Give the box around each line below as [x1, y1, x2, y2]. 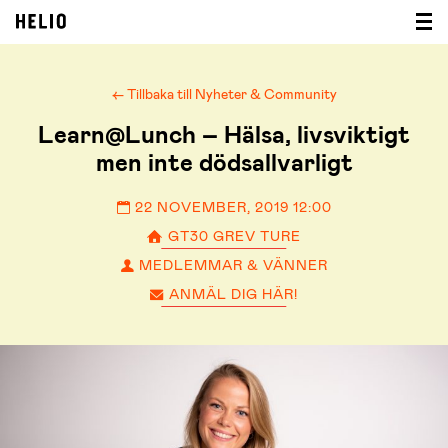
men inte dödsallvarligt [95, 147, 353, 179]
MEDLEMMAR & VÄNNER [135, 256, 328, 274]
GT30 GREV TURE [164, 227, 301, 245]
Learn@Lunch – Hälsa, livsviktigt [38, 119, 410, 151]
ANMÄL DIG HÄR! [165, 285, 298, 303]
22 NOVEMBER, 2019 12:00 [130, 198, 332, 216]
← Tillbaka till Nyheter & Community [111, 85, 337, 103]
